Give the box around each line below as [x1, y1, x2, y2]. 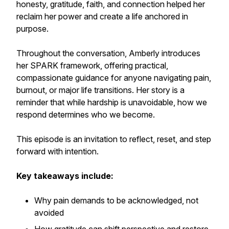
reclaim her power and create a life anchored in [16, 11, 188, 21]
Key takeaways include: [16, 171, 113, 181]
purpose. [16, 24, 49, 34]
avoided [34, 208, 64, 218]
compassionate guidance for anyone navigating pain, [16, 73, 211, 83]
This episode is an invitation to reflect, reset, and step [16, 134, 211, 144]
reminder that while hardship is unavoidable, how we [16, 97, 207, 107]
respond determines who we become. [16, 109, 155, 120]
